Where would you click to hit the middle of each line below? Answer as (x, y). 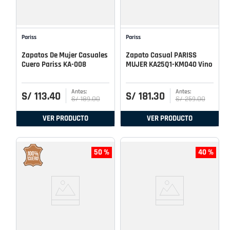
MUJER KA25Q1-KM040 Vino (169, 64)
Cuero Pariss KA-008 (54, 64)
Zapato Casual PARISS (161, 55)
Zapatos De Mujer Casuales (65, 55)
